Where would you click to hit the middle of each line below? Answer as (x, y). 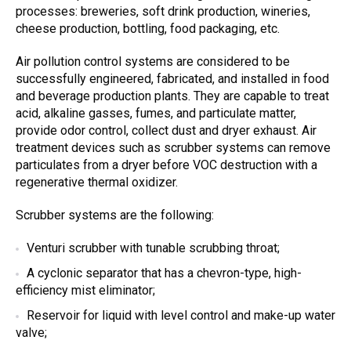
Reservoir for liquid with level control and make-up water (181, 315)
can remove (299, 148)
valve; (31, 333)
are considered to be (232, 62)
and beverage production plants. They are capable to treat (172, 96)
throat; (263, 248)
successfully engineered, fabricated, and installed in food (172, 79)
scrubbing (216, 248)
